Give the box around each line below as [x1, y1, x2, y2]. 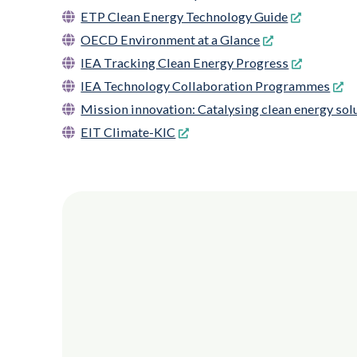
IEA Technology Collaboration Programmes [80, 77, 331, 93]
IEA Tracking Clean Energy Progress [80, 54, 289, 70]
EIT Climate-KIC [80, 124, 176, 139]
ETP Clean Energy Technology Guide [80, 8, 288, 24]
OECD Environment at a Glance [80, 31, 261, 47]
